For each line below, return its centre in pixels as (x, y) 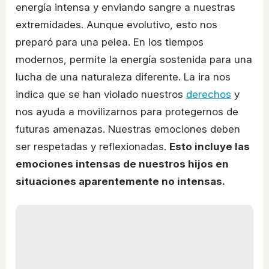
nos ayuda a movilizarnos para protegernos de (127, 112)
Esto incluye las (210, 147)
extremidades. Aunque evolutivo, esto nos (116, 25)
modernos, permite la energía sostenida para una (134, 60)
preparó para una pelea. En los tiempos (110, 42)
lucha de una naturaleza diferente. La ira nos (123, 77)
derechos (209, 95)
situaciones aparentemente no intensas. (120, 182)
